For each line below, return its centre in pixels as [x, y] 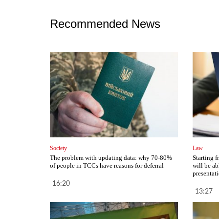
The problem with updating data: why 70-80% [111, 158]
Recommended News [105, 24]
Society [58, 148]
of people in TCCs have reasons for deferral [107, 166]
